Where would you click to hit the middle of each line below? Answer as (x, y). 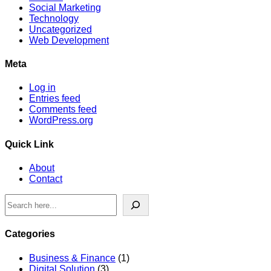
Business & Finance (72, 258)
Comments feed (63, 109)
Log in (42, 88)
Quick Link (29, 144)
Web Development (69, 40)
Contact (46, 179)
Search (21, 199)
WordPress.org (61, 120)
